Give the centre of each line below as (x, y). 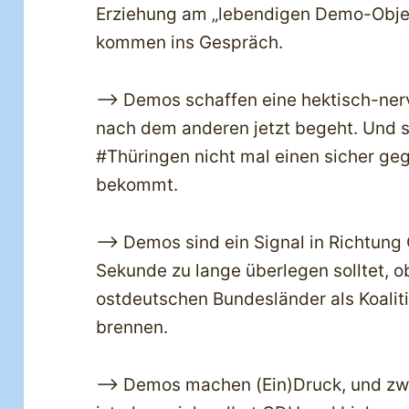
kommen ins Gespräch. (190, 42)
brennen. (132, 327)
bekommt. (137, 184)
